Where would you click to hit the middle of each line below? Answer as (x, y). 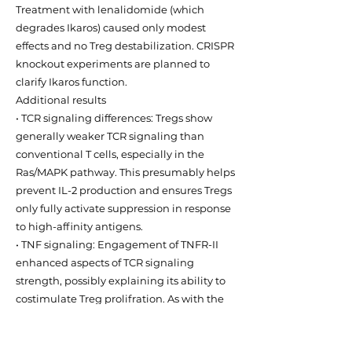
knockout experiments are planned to (113, 64)
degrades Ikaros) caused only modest (111, 27)
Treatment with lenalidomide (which (110, 9)
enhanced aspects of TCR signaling (105, 262)
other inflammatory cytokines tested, (110, 317)
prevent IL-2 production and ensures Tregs (124, 190)
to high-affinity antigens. (79, 226)
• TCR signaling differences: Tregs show (114, 118)
